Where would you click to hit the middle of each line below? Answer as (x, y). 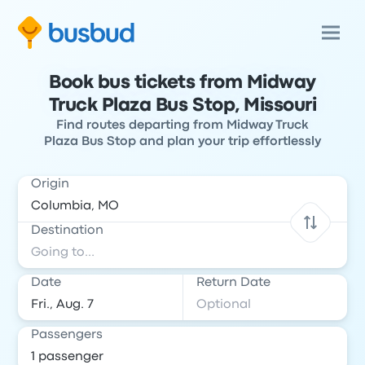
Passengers (67, 335)
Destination (68, 231)
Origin (51, 184)
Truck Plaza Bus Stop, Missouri (182, 106)
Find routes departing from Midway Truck (182, 125)
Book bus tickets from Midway (182, 83)
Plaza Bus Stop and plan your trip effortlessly (182, 142)
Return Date (233, 283)
